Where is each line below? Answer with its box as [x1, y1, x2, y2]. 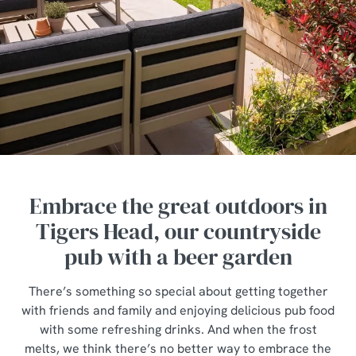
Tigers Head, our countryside [35, 216, 321, 246]
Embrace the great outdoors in [29, 191, 327, 221]
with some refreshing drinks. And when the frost [39, 321, 317, 338]
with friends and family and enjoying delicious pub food [21, 302, 335, 319]
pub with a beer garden [64, 242, 292, 272]
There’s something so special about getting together [28, 283, 328, 300]
